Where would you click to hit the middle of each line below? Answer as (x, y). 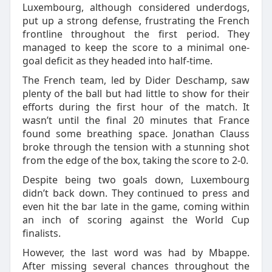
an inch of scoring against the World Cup (136, 220)
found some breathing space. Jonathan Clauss (136, 134)
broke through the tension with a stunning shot (136, 147)
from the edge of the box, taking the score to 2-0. (135, 160)
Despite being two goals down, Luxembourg (136, 180)
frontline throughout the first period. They (136, 34)
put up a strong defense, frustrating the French (136, 21)
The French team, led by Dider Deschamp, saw (136, 80)
